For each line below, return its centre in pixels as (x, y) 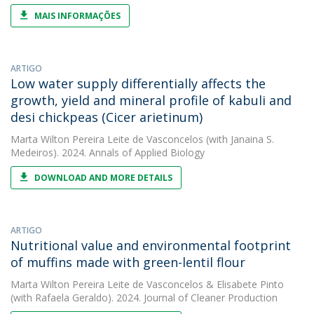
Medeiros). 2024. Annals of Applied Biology (108, 152)
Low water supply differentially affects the (138, 83)
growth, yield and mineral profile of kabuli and (151, 100)
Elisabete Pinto (250, 284)
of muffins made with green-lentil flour (128, 262)
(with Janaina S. (239, 139)
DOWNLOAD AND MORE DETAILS (103, 178)
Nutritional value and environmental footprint (151, 245)
